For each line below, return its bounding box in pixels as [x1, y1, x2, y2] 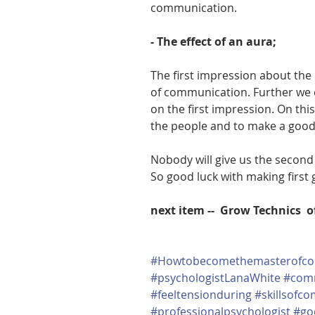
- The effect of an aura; [150, 33, 276, 49]
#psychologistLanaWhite [150, 269, 281, 285]
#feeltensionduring [150, 286, 252, 302]
